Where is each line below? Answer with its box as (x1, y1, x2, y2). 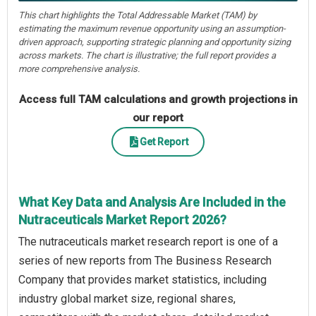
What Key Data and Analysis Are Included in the (18, 195, 286, 210)
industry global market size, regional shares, (18, 292, 236, 306)
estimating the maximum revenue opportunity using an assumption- (18, 23, 286, 35)
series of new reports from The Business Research (18, 254, 272, 268)
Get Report (139, 135, 188, 147)
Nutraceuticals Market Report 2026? (18, 212, 226, 228)
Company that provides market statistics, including (18, 273, 267, 287)
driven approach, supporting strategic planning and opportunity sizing (18, 37, 291, 48)
